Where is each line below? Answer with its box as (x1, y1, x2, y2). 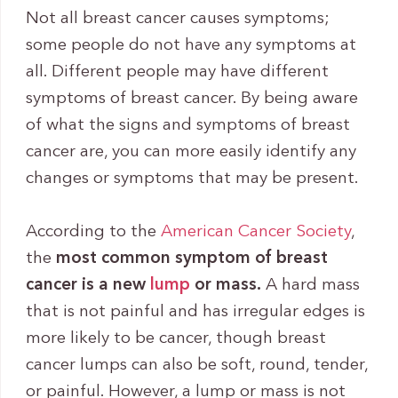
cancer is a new (25, 277, 150, 295)
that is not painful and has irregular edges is (25, 304, 365, 322)
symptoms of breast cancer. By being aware (25, 90, 358, 107)
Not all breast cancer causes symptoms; (25, 10, 330, 28)
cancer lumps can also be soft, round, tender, (25, 357, 368, 375)
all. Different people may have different (25, 63, 329, 81)
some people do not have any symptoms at (25, 36, 356, 54)
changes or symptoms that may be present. (25, 170, 359, 187)
